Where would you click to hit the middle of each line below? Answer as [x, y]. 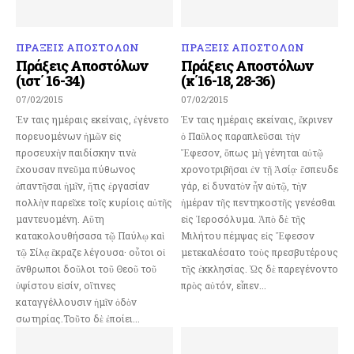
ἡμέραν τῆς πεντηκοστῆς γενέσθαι [258, 202]
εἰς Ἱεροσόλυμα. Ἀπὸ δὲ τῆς [243, 218]
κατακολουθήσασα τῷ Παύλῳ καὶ [90, 235]
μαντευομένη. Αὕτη [60, 218]
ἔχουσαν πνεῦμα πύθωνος [76, 169]
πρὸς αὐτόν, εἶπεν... [224, 285]
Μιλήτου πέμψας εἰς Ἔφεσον [248, 235]
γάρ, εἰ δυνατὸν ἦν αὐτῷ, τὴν [244, 185]
